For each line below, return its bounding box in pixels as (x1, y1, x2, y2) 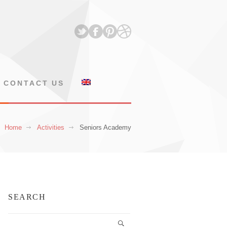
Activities (37, 123, 64, 131)
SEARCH (8, 192, 46, 201)
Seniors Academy (80, 123, 131, 131)
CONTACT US (4, 79, 65, 88)
